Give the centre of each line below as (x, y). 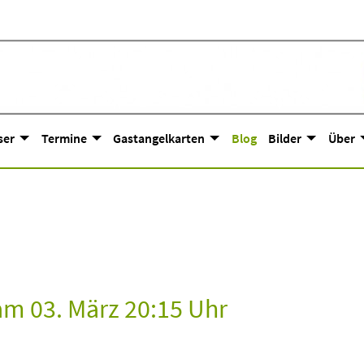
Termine (64, 138)
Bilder (285, 138)
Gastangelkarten (159, 138)
